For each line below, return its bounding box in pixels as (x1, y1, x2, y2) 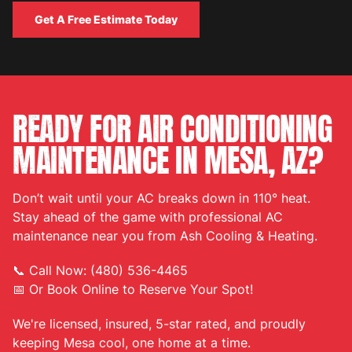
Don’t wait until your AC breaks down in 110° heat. (13, 190, 310, 207)
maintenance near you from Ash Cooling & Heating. (13, 228, 317, 244)
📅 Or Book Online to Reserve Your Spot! (13, 281, 253, 298)
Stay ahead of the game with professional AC (13, 209, 283, 225)
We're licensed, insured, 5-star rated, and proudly (13, 316, 306, 332)
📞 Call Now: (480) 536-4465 (13, 262, 188, 279)
